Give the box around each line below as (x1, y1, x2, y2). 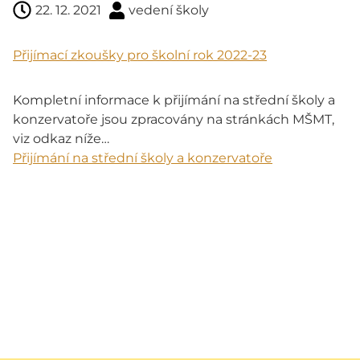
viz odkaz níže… (13, 130, 109, 146)
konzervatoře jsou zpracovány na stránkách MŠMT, (13, 111, 334, 127)
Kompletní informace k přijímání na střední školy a (13, 92, 335, 108)
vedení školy (129, 2, 209, 18)
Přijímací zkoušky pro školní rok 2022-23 (13, 47, 267, 63)
